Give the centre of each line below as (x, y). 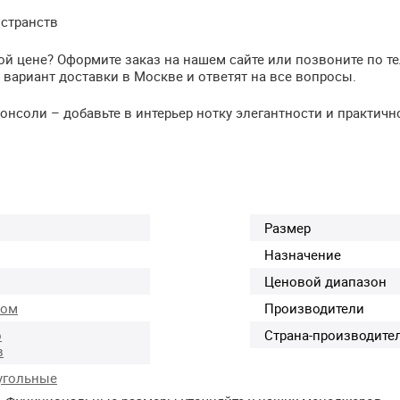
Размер (287, 227)
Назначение (303, 254)
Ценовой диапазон (325, 281)
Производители (314, 308)
